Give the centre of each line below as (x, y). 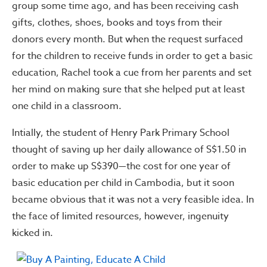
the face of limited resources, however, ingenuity (120, 216)
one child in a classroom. (67, 106)
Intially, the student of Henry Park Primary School (121, 133)
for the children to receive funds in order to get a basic (132, 56)
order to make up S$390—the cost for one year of (121, 166)
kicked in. (32, 233)
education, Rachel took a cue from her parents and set (132, 73)
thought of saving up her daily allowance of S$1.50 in (129, 150)
